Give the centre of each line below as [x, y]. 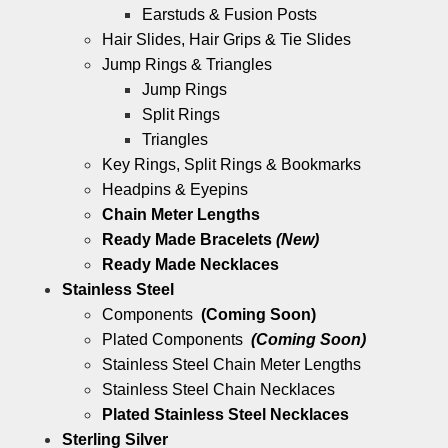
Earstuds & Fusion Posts [229, 15]
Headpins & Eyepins [175, 190]
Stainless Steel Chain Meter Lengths [231, 365]
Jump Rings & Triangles [187, 65]
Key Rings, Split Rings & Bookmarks [231, 165]
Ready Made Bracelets [189, 240]
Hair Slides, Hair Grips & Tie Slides [226, 40]
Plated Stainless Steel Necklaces [225, 415]
